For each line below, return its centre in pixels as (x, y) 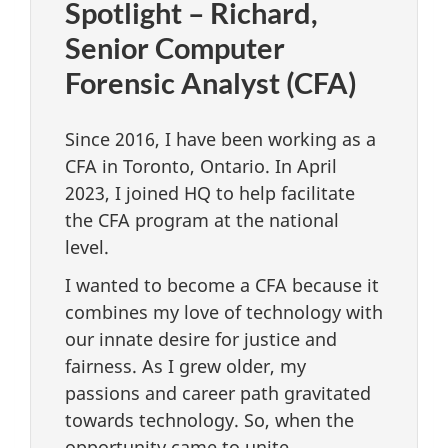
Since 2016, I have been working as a (220, 138)
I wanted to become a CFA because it (222, 285)
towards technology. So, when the (209, 420)
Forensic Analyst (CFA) (211, 82)
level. (87, 246)
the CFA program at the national (202, 219)
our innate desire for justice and (201, 339)
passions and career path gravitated (218, 393)
